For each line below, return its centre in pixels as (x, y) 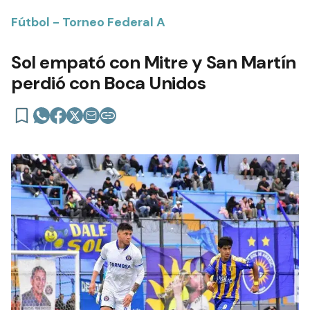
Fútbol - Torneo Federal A (88, 22)
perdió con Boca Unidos (108, 83)
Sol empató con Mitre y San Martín (154, 62)
